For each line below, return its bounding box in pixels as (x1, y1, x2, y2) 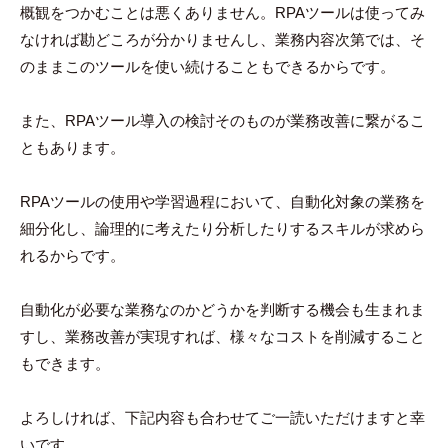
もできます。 (20, 355, 110, 373)
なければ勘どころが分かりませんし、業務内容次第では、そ (20, 31, 425, 49)
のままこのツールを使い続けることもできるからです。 (20, 58, 395, 76)
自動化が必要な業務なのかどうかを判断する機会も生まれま (20, 301, 425, 319)
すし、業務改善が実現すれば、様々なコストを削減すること (20, 328, 425, 346)
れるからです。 (20, 247, 125, 265)
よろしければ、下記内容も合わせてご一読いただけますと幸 (20, 409, 425, 427)
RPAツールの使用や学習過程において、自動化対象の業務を (20, 193, 425, 211)
